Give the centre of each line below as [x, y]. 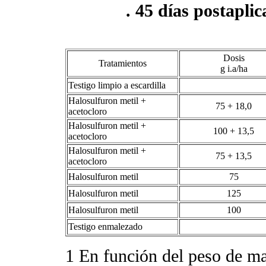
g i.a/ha [235, 68]
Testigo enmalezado [107, 226]
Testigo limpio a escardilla [118, 85]
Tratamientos [123, 63]
